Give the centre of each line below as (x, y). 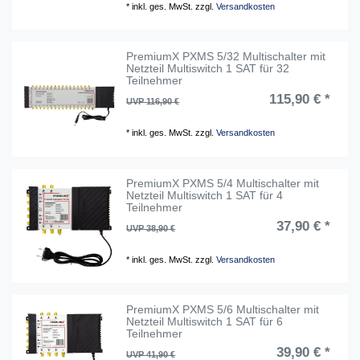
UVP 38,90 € (151, 228)
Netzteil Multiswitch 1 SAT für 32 (208, 69)
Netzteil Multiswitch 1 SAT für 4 (205, 195)
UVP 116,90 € (153, 102)
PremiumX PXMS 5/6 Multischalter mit (223, 310)
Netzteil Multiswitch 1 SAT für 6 (205, 322)
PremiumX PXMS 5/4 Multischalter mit (223, 183)
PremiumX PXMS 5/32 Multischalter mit (226, 57)
